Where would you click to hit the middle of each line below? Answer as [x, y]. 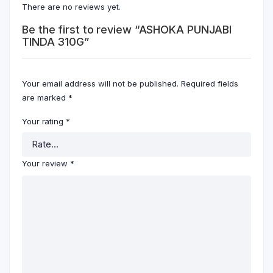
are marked [45, 97]
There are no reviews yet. [71, 6]
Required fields [210, 83]
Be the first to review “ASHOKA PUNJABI [127, 29]
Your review [46, 163]
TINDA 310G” [55, 41]
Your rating [44, 121]
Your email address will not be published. [100, 83]
